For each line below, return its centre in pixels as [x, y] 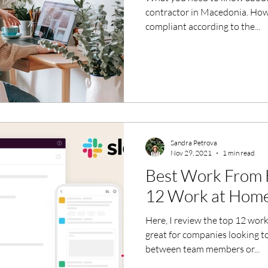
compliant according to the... [203, 26]
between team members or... [202, 249]
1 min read [239, 153]
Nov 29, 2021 [191, 153]
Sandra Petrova [194, 143]
